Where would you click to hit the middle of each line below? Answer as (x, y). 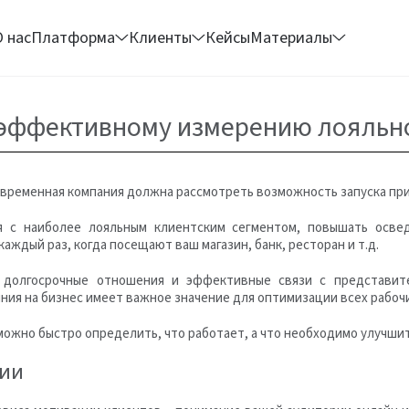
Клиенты (161, 38)
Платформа (73, 38)
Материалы (292, 38)
